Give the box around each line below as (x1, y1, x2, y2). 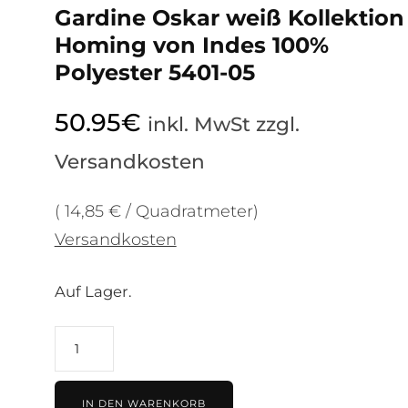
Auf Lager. (54, 281, 132, 301)
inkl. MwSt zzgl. (147, 111, 300, 136)
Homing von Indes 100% (54, 31, 329, 58)
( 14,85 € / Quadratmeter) (54, 200, 259, 221)
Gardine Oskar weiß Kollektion (54, 4, 404, 31)
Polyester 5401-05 (54, 58, 255, 86)
